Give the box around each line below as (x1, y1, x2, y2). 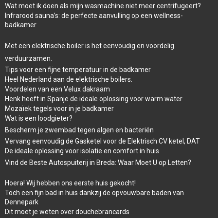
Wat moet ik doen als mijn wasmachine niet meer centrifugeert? (5, 2, 201, 10)
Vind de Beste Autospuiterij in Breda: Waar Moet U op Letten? (5, 159, 191, 166)
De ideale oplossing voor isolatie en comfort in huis (5, 147, 159, 155)
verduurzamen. (5, 54, 52, 62)
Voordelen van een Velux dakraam (5, 85, 110, 93)
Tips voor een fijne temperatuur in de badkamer (5, 66, 151, 73)
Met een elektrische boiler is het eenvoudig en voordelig (5, 42, 174, 50)
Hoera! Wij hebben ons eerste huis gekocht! (5, 179, 136, 187)
